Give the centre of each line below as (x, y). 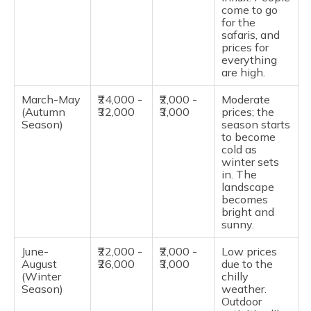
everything (249, 59)
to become (249, 136)
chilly (235, 276)
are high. (245, 72)
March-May (51, 99)
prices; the (248, 111)
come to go (250, 9)
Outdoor (242, 301)
